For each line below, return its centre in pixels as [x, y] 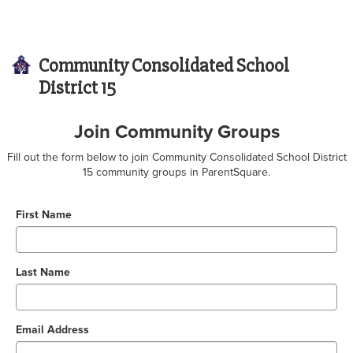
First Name [44, 214]
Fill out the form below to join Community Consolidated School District [176, 157]
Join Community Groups [176, 131]
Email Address [52, 329]
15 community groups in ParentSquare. [176, 172]
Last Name [43, 272]
